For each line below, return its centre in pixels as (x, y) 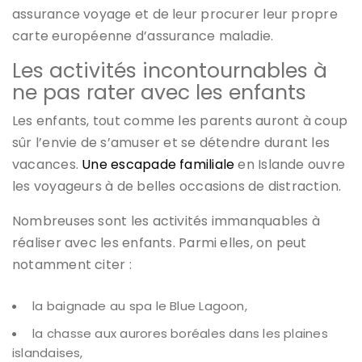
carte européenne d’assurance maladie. (143, 36)
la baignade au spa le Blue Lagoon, (140, 306)
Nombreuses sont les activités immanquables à (166, 221)
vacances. (47, 165)
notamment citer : (72, 265)
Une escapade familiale (158, 165)
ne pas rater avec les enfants (159, 93)
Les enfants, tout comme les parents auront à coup (180, 121)
